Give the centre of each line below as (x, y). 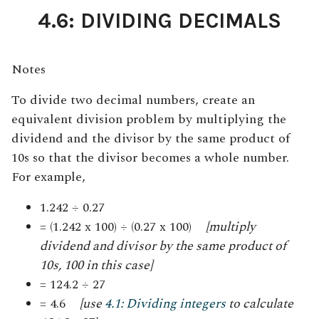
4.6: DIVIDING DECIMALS (159, 21)
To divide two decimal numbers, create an (133, 100)
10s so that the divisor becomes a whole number (149, 158)
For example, (48, 177)
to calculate (260, 304)
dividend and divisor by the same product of (163, 246)
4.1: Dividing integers (165, 304)
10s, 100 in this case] (96, 265)
